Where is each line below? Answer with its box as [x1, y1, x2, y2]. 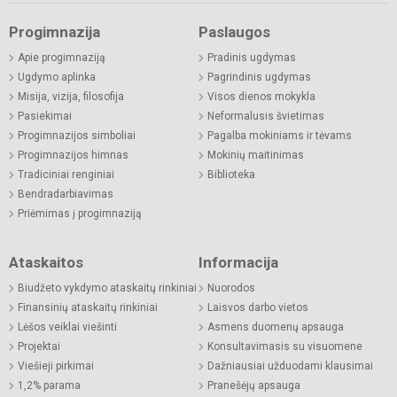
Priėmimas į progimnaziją [18, 207, 142, 221]
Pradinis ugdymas [207, 51, 296, 65]
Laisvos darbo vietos [207, 301, 308, 315]
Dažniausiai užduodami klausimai [207, 360, 373, 373]
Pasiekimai [18, 110, 72, 123]
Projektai [18, 340, 60, 354]
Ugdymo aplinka [18, 71, 96, 84]
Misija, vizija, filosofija [18, 90, 124, 104]
